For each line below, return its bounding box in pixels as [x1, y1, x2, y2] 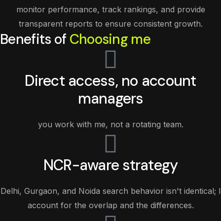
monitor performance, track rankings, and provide [16, 4, 205, 14]
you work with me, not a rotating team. [37, 119, 184, 129]
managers [77, 89, 144, 108]
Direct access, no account [25, 71, 196, 90]
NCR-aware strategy [43, 155, 178, 175]
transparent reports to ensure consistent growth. [18, 19, 203, 29]
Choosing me [69, 30, 150, 48]
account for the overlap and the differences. [27, 200, 194, 210]
